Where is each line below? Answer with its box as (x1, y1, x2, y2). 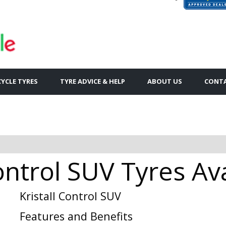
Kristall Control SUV (20, 188, 121, 203)
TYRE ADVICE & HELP (60, 76, 125, 86)
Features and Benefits (20, 208, 133, 223)
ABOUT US (147, 76, 182, 86)
